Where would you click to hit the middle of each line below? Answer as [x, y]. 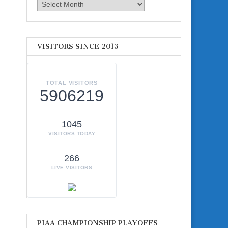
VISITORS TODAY [72, 134]
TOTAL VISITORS [72, 83]
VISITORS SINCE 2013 [78, 46]
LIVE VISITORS [72, 168]
